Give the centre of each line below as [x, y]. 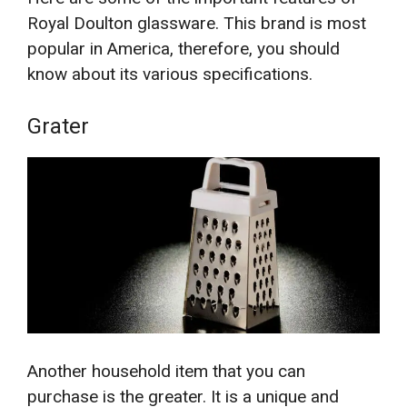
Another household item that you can [166, 372]
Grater [58, 126]
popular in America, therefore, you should [184, 49]
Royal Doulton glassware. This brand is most [197, 24]
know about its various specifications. [170, 74]
